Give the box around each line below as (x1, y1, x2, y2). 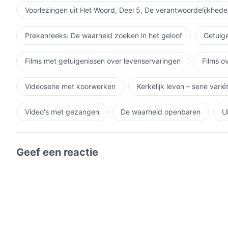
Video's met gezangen (25, 107, 99, 116)
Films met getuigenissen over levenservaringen (25, 56, 181, 65)
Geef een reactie (16, 146, 98, 158)
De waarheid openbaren (121, 107, 201, 116)
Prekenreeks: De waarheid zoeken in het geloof (25, 31, 182, 40)
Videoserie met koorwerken (25, 81, 116, 91)
